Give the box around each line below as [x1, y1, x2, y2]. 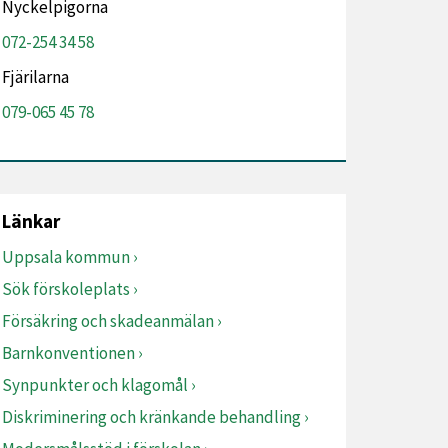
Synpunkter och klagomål [2, 374, 188, 396]
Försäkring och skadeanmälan [2, 310, 214, 332]
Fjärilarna [2, 66, 69, 88]
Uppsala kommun [2, 246, 130, 268]
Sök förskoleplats [2, 278, 130, 300]
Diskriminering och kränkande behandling [2, 406, 301, 428]
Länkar [2, 209, 60, 233]
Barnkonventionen [2, 342, 135, 364]
